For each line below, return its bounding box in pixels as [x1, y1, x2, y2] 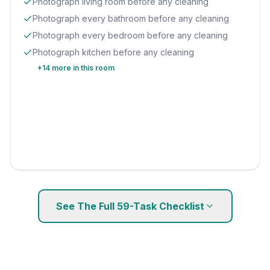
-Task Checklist [129, 200, 205, 212]
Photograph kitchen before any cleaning [33, 47, 195, 57]
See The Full [55, 200, 117, 212]
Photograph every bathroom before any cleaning [33, 13, 230, 24]
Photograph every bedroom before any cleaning [33, 30, 228, 40]
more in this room [50, 63, 115, 72]
